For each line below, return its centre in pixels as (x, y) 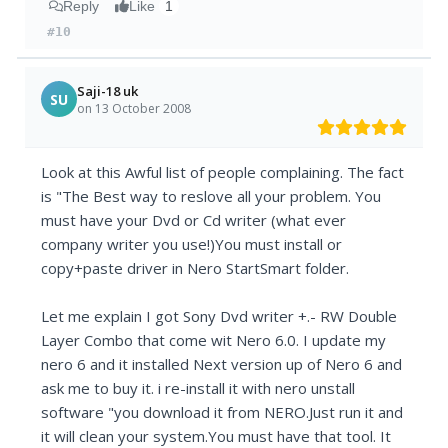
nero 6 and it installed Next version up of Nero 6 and (222, 364)
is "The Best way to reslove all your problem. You (211, 196)
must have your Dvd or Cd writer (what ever (194, 220)
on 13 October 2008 (134, 108)
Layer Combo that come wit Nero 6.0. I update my (214, 340)
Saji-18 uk (108, 90)
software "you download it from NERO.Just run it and (222, 412)
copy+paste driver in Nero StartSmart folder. (195, 268)
